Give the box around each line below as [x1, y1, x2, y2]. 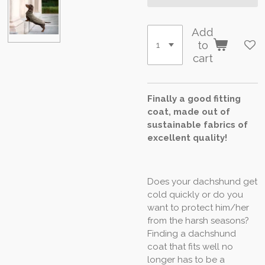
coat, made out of [147, 106, 230, 117]
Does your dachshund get [147, 176, 257, 187]
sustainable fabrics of [147, 119, 248, 130]
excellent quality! [147, 132, 227, 143]
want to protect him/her [147, 202, 249, 213]
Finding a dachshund [147, 228, 236, 239]
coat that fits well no [147, 241, 233, 252]
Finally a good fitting [147, 93, 241, 104]
